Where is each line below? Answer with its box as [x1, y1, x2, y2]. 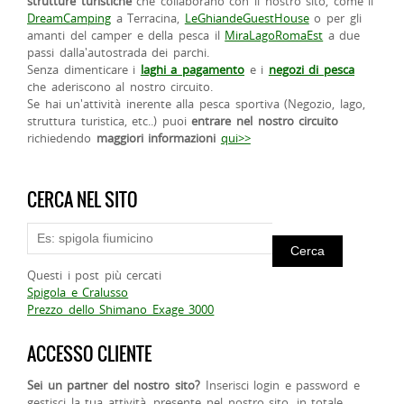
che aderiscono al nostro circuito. [27, 78, 214, 95]
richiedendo [27, 129, 96, 146]
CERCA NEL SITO [27, 185, 138, 214]
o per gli [308, 9, 362, 26]
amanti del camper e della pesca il [27, 26, 225, 43]
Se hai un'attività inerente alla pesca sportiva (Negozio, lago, [27, 95, 365, 112]
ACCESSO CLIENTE [27, 339, 151, 368]
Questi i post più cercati [27, 266, 162, 283]
